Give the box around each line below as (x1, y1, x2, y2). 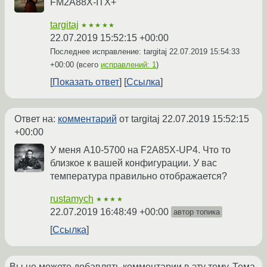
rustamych (50, 193, 94, 204)
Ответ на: (14, 113, 58, 124)
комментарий (58, 113, 117, 124)
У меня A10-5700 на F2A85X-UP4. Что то (50, 144, 231, 155)
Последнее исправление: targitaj (50, 46, 169, 56)
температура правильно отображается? (50, 170, 227, 181)
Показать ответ (52, 76, 119, 87)
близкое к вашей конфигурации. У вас (50, 157, 217, 168)
